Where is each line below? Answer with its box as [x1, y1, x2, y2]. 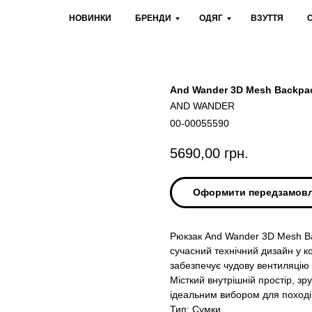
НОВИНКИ [69, 13, 111, 23]
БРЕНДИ [135, 13, 171, 23]
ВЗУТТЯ [251, 13, 283, 23]
